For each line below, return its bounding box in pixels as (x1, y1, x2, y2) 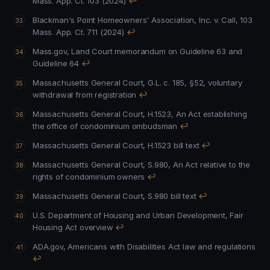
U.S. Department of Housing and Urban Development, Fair (33, 210, 49, 220)
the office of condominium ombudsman (33, 121, 178, 131)
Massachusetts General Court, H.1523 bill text (173, 140, 199, 150)
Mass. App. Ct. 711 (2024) (33, 27, 124, 37)
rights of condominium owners (33, 172, 145, 181)
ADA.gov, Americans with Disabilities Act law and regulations (214, 242, 256, 251)
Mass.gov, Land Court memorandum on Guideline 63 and (33, 46, 243, 56)
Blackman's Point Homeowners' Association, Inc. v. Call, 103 (33, 15, 253, 25)
